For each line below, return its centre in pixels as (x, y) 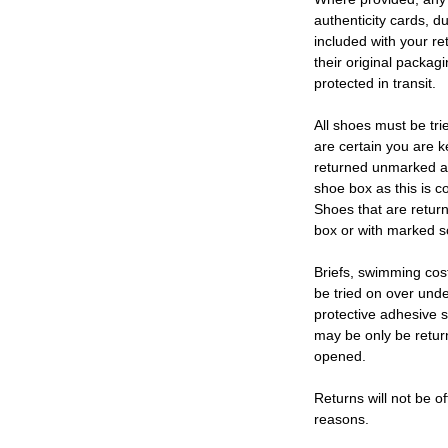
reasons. (341, 419)
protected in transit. (375, 83)
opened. (340, 356)
